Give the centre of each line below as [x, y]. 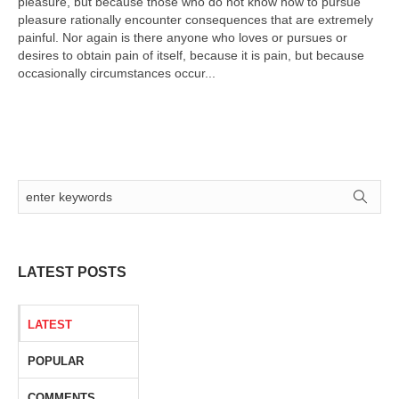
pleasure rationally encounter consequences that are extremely [195, 20]
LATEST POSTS [72, 272]
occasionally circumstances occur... [117, 73]
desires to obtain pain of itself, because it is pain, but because [191, 55]
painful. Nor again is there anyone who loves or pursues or [183, 37]
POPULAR [56, 361]
